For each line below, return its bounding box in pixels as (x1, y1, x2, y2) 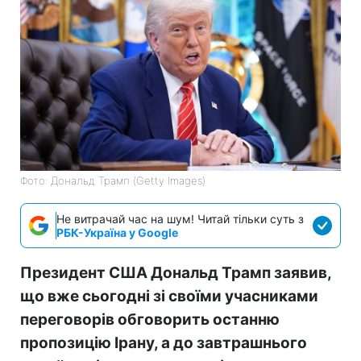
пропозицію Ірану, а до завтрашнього (20, 333, 307, 352)
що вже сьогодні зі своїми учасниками (20, 286, 318, 305)
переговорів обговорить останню (20, 309, 280, 329)
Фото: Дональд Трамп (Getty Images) (20, 173, 205, 187)
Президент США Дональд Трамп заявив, (20, 263, 331, 282)
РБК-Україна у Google (56, 225, 178, 239)
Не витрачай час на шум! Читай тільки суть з (56, 211, 304, 226)
